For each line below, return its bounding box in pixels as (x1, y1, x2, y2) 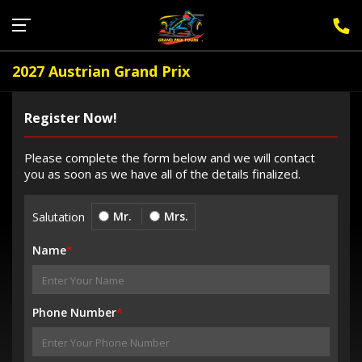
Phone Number (32, 305, 116, 320)
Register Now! (24, 109, 117, 127)
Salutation (32, 209, 85, 225)
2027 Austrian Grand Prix (12, 61, 190, 81)
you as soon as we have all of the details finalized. (24, 166, 301, 182)
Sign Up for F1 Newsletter (239, 6, 343, 17)
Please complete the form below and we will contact (24, 149, 315, 166)
